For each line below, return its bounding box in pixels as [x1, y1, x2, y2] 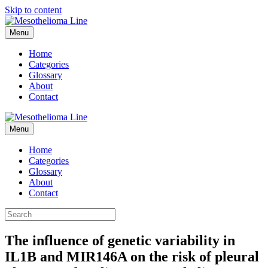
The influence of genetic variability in [5, 232, 235, 248]
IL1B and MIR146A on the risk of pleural [5, 248, 259, 264]
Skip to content [5, 5, 62, 15]
